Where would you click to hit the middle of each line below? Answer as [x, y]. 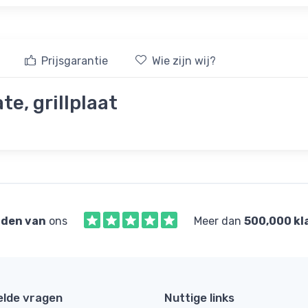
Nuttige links [199, 297]
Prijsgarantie [75, 60]
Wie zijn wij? [184, 60]
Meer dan [219, 221]
